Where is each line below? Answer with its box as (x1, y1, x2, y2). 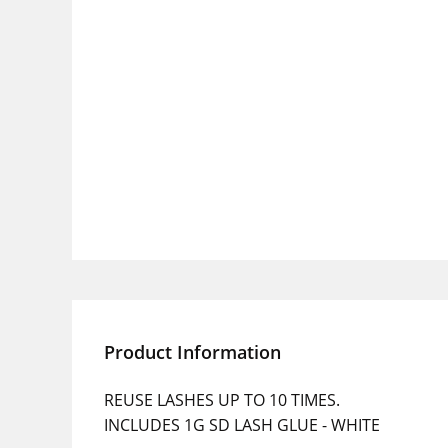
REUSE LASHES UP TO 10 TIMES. (104, 389, 340, 411)
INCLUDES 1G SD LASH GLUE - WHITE (104, 414, 380, 436)
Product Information (104, 340, 281, 364)
